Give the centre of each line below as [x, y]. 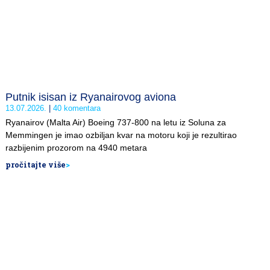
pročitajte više [36, 165]
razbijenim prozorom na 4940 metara [76, 148]
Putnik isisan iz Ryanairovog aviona [91, 97]
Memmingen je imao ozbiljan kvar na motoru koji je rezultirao [121, 135]
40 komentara [76, 108]
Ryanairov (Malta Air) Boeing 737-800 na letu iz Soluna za [116, 122]
